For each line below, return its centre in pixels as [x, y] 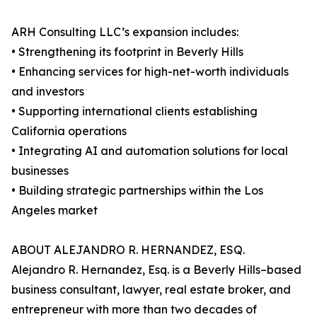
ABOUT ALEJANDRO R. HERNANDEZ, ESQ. [128, 250]
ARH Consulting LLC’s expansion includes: [125, 32]
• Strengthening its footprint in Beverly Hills [127, 52]
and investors [48, 92]
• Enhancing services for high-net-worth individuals [150, 72]
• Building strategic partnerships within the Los [137, 191]
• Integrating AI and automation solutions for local [150, 151]
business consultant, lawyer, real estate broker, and [151, 290]
